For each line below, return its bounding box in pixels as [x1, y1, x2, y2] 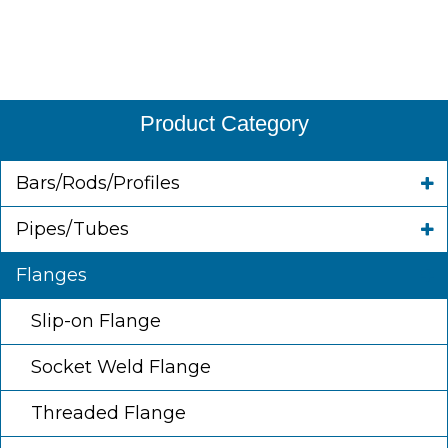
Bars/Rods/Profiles [16, 172, 180, 195]
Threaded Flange [31, 402, 186, 425]
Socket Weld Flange [31, 356, 211, 379]
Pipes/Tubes [16, 218, 129, 241]
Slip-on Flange [31, 310, 161, 333]
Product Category [139, 111, 309, 136]
